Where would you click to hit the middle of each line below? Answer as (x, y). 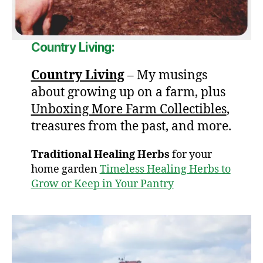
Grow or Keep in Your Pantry (102, 184)
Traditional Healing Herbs (101, 154)
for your (192, 154)
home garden (65, 169)
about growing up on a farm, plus (128, 92)
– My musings (166, 75)
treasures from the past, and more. (131, 126)
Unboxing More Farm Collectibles (129, 109)
